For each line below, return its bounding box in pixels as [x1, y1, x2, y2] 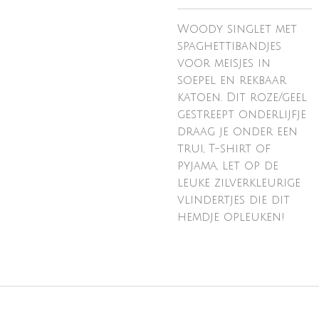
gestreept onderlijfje [177, 108, 306, 121]
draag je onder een [177, 125, 298, 138]
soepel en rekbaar [177, 74, 286, 87]
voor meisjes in [177, 57, 271, 70]
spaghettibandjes [177, 40, 281, 53]
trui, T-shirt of [177, 142, 271, 155]
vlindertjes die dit [177, 194, 290, 206]
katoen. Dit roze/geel [177, 91, 307, 104]
